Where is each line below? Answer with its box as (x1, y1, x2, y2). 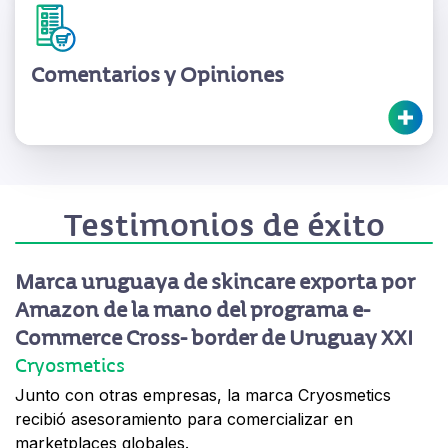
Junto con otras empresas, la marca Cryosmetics (15, 385, 391, 406)
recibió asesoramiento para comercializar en (15, 409, 353, 430)
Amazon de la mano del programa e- (15, 297, 370, 324)
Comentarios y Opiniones (31, 62, 284, 89)
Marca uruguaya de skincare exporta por (15, 269, 415, 296)
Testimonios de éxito (63, 206, 385, 246)
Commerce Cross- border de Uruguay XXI (15, 325, 413, 352)
